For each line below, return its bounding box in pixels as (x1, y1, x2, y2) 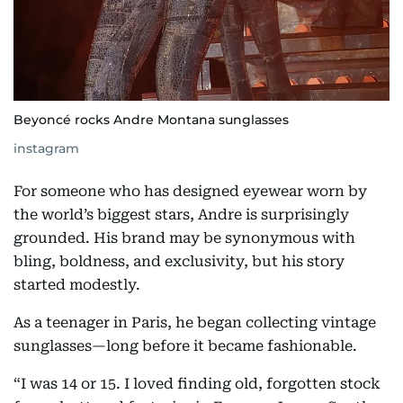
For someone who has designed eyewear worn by (13, 182, 367, 200)
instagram (13, 139, 79, 157)
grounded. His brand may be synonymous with (13, 228, 355, 246)
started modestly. (13, 275, 140, 293)
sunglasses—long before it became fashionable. (13, 336, 357, 354)
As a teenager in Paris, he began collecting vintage (13, 313, 376, 331)
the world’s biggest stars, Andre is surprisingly (13, 205, 349, 223)
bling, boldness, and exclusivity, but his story (13, 252, 345, 270)
